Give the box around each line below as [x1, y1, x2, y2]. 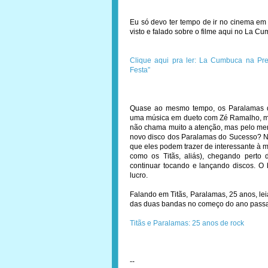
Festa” [130, 66, 150, 74]
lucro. [130, 171, 148, 179]
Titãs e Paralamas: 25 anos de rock [130, 219, 244, 227]
